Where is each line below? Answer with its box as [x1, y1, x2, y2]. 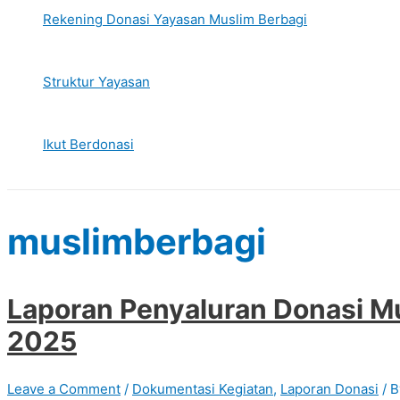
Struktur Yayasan [43, 73, 150, 91]
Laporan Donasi [280, 380, 379, 398]
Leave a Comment [7, 380, 121, 398]
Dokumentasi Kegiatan [132, 380, 273, 398]
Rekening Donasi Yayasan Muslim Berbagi [43, 11, 307, 29]
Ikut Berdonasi [43, 136, 134, 154]
